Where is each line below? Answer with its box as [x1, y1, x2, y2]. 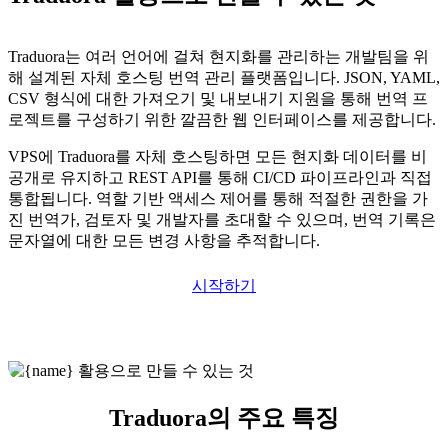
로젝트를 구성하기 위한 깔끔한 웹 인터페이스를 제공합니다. [8, 111, 436, 129]
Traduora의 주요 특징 [109, 404, 339, 431]
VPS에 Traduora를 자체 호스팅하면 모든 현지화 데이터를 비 [8, 148, 427, 166]
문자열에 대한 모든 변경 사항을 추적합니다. [8, 232, 320, 250]
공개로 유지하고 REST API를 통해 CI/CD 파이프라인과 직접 [8, 169, 432, 187]
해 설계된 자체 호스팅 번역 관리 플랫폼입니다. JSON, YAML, [8, 69, 440, 87]
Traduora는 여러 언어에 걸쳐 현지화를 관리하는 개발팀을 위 [8, 48, 429, 66]
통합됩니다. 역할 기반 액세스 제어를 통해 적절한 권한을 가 [8, 190, 428, 208]
